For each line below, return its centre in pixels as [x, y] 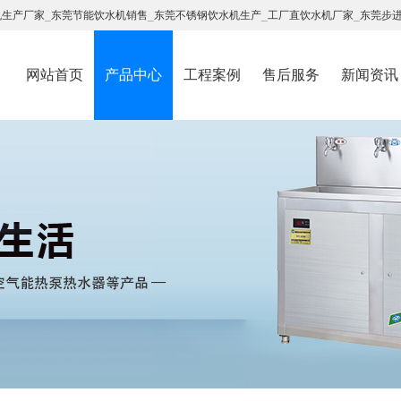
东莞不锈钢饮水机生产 [208, 15]
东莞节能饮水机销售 [99, 15]
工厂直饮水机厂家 [311, 15]
